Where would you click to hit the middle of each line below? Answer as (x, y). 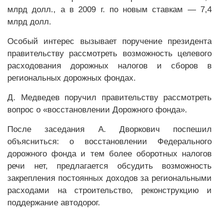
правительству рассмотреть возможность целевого (109, 54)
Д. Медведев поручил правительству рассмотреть (109, 98)
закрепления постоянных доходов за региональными (109, 178)
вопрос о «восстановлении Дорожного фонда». (97, 110)
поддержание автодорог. (54, 203)
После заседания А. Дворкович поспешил (109, 129)
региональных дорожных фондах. (72, 78)
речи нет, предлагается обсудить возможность (109, 166)
